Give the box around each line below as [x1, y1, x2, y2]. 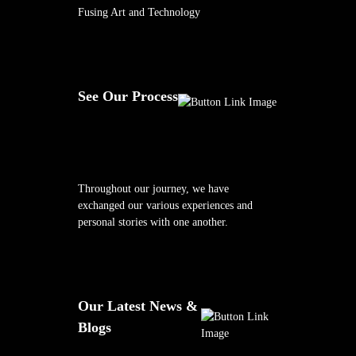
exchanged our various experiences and [78, 199, 253, 212]
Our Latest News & [78, 298, 198, 315]
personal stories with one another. [78, 216, 228, 229]
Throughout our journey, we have [78, 183, 229, 195]
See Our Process [78, 88, 178, 105]
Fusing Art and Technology [78, 6, 200, 19]
